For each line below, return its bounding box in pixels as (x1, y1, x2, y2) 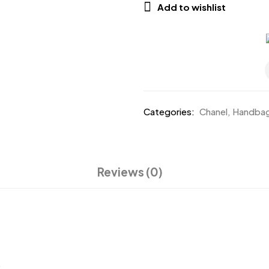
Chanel (199, 106, 228, 117)
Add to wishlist (157, 1, 226, 13)
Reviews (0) (97, 165, 163, 179)
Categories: (144, 106, 195, 117)
